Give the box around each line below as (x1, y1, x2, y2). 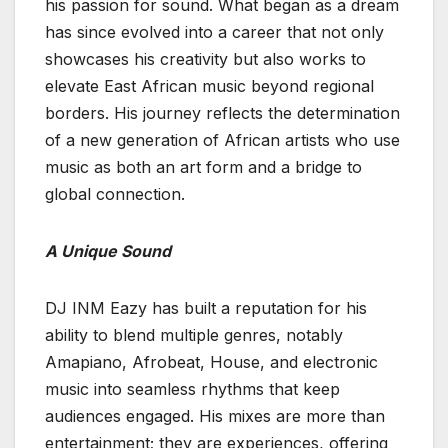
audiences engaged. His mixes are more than (45, 406, 385, 427)
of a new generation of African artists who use (45, 130, 400, 151)
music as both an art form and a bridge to (45, 157, 362, 178)
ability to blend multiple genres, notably (45, 325, 343, 346)
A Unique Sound (45, 241, 171, 262)
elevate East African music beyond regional (45, 76, 374, 97)
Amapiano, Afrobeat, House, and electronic (45, 352, 378, 373)
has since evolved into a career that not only (45, 22, 384, 43)
